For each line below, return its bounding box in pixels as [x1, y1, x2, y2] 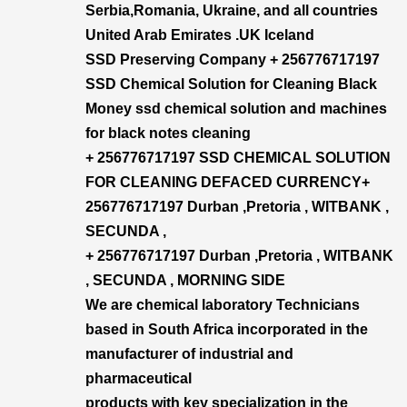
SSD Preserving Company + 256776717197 [85, 52, 380, 67]
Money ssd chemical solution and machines [85, 101, 387, 116]
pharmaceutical [85, 371, 192, 386]
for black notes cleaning [85, 125, 251, 141]
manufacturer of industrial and [85, 346, 293, 362]
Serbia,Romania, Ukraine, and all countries [85, 3, 378, 18]
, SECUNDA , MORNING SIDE [85, 273, 285, 288]
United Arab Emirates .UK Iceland [85, 27, 314, 43]
